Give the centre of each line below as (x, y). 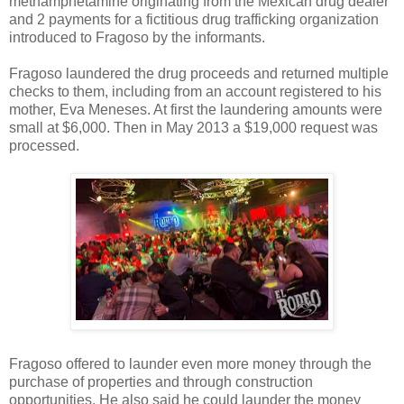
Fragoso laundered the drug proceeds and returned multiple (199, 73)
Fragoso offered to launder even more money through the (190, 363)
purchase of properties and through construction (161, 381)
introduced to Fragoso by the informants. (137, 37)
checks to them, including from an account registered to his (195, 91)
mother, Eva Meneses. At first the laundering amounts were (196, 109)
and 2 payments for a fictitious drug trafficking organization (194, 19)
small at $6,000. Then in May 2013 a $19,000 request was (193, 127)
